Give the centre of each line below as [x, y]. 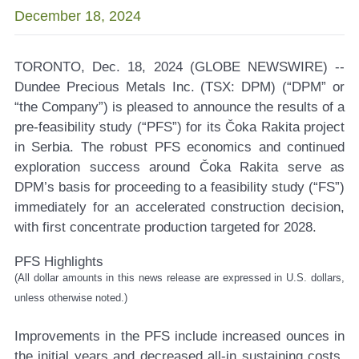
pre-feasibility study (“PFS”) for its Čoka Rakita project [179, 127]
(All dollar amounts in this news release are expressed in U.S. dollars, [179, 277]
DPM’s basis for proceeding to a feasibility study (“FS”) [179, 188]
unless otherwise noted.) [71, 297]
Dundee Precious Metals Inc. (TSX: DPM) [149, 87]
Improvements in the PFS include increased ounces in [179, 337]
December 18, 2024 [78, 16]
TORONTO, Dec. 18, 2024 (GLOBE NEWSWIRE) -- [179, 67]
